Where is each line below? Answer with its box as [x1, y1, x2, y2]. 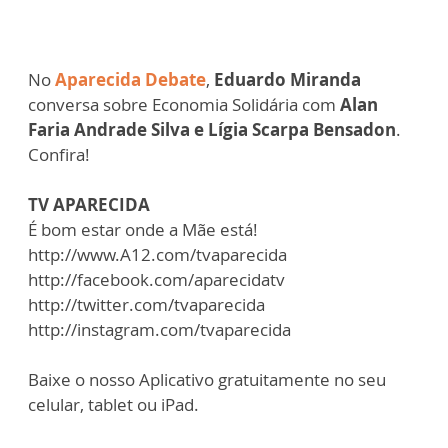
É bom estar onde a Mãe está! [28, 218, 258, 242]
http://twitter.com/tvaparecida [28, 293, 265, 317]
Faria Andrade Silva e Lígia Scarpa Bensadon [28, 118, 396, 142]
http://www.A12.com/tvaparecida [28, 243, 287, 267]
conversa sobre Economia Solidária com [28, 93, 340, 117]
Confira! [28, 143, 90, 167]
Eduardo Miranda [214, 68, 361, 92]
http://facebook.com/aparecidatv [28, 268, 285, 292]
